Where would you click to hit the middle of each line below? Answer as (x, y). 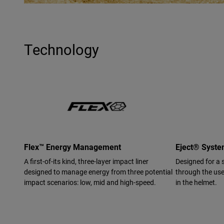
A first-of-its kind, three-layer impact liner (86, 161)
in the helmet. (196, 182)
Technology (61, 49)
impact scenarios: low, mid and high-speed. (90, 182)
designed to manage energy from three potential (98, 172)
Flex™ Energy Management (72, 147)
